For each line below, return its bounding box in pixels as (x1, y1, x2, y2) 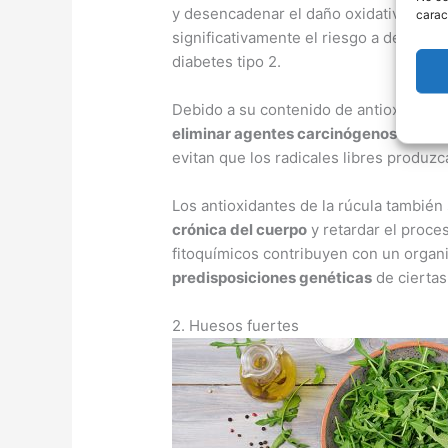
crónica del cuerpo (172, 220, 308, 240)
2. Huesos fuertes (172, 316, 300, 336)
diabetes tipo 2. (172, 52, 282, 72)
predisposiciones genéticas (172, 268, 373, 288)
